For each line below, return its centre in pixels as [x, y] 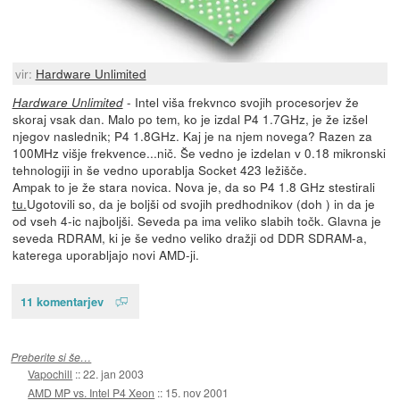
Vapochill [50, 373]
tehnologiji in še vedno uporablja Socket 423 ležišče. [159, 170]
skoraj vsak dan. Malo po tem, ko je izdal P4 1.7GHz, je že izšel [190, 119]
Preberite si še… [51, 356]
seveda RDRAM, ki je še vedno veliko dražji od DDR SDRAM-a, [189, 238]
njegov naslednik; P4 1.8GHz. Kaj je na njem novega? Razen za [192, 136]
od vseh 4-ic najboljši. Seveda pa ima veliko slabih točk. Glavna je [196, 221]
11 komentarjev [62, 302]
